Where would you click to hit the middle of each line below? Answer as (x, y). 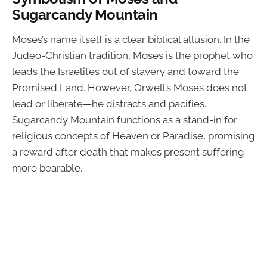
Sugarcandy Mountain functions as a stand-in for (125, 119)
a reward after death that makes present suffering (128, 152)
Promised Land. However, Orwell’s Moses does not (130, 87)
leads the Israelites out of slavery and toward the (125, 71)
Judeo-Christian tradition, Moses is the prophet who (132, 55)
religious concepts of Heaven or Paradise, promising (133, 136)
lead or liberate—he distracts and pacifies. (109, 103)
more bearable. (47, 168)
